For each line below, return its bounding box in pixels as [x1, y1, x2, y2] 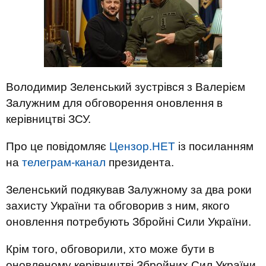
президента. [106, 156, 174, 169]
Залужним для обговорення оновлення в [6, 97, 223, 109]
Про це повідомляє [6, 140, 109, 153]
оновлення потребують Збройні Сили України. [6, 216, 251, 228]
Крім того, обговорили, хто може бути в [6, 243, 214, 255]
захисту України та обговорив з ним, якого [6, 199, 230, 212]
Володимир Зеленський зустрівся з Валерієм [6, 81, 245, 93]
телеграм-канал [22, 156, 106, 169]
